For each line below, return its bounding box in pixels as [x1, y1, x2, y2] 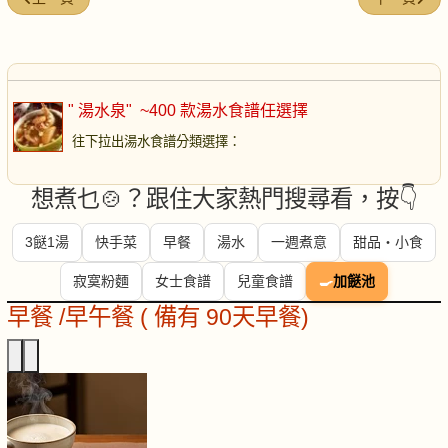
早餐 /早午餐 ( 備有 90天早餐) [7, 304, 309, 331]
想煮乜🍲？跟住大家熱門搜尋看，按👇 [30, 186, 418, 213]
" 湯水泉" [68, 102, 136, 120]
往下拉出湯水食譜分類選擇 [72, 134, 228, 150]
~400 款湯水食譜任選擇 [136, 102, 308, 120]
